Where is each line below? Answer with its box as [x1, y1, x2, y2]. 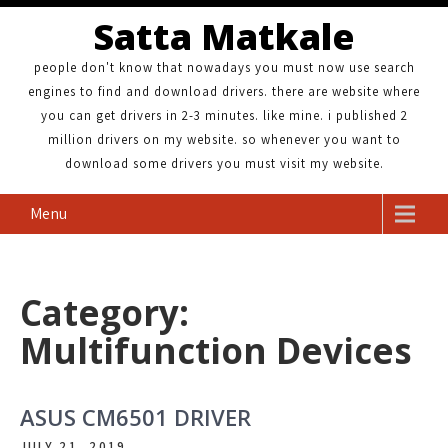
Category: [20, 289, 189, 336]
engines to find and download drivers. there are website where [28, 83, 420, 100]
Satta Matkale [93, 12, 355, 61]
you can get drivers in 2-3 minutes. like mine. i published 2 [40, 107, 408, 124]
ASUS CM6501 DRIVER [20, 402, 251, 432]
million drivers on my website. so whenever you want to [47, 131, 401, 148]
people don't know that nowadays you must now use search [33, 59, 415, 76]
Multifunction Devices [20, 327, 412, 374]
